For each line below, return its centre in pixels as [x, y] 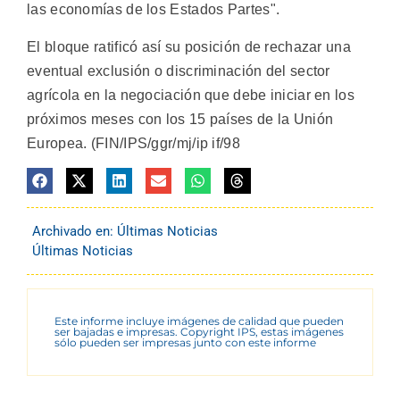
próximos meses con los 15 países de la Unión [180, 119]
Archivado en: [75, 232]
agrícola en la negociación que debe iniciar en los [191, 95]
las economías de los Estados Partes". [154, 10]
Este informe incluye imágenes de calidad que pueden [199, 321]
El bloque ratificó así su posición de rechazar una [189, 46]
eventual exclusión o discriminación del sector [179, 71]
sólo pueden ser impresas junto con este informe [185, 343]
